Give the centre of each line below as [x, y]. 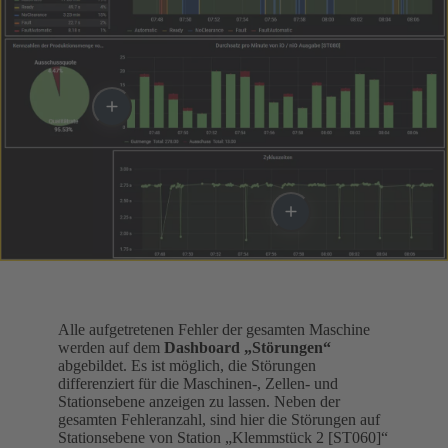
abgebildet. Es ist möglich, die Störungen [187, 365]
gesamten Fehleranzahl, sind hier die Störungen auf [219, 419]
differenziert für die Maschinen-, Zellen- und [198, 383]
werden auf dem [111, 347]
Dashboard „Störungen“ [247, 347]
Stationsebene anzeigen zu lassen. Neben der [199, 401]
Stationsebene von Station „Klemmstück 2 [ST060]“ [223, 437]
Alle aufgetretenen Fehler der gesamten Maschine [214, 329]
